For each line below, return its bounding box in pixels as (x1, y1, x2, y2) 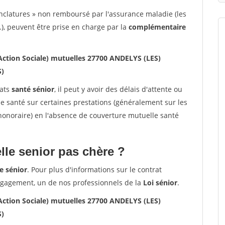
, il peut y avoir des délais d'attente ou (54, 84, 182, 94)
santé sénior (12, 84, 54, 94)
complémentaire (129, 22, 186, 32)
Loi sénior (143, 178, 177, 187)
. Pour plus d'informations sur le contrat (27, 165, 162, 174)
